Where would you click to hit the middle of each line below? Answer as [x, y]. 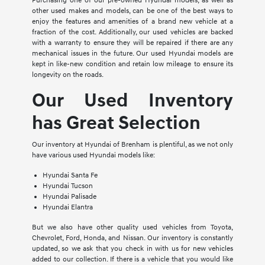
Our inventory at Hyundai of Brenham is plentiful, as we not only [132, 144]
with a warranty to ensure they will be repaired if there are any [132, 43]
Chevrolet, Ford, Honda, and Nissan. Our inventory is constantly [132, 238]
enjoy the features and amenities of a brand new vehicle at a [132, 21]
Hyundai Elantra [67, 207]
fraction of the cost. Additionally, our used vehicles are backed [132, 32]
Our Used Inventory [132, 101]
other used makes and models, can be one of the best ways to [132, 11]
